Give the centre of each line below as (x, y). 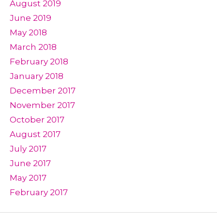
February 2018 (39, 62)
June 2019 (31, 18)
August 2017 (35, 134)
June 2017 (30, 163)
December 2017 (43, 91)
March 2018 (33, 47)
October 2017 (37, 120)
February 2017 (39, 192)
